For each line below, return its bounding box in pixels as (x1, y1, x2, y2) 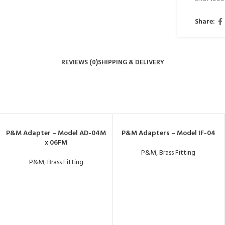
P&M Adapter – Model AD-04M (6, 127, 106, 139)
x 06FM (45, 137, 68, 149)
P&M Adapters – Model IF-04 (121, 127, 215, 139)
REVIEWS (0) (61, 57, 98, 68)
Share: (195, 16, 215, 28)
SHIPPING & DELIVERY (97, 57, 164, 68)
